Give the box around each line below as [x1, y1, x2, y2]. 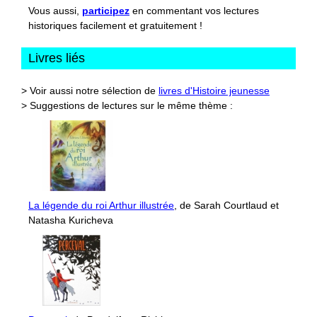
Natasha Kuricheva [28, 214, 113, 226]
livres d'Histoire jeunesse [158, 85, 270, 97]
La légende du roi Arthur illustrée [28, 200, 174, 212]
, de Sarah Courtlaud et [174, 200, 279, 212]
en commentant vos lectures [129, 5, 259, 17]
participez [82, 5, 129, 17]
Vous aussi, [28, 5, 82, 17]
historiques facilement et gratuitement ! [28, 20, 202, 32]
